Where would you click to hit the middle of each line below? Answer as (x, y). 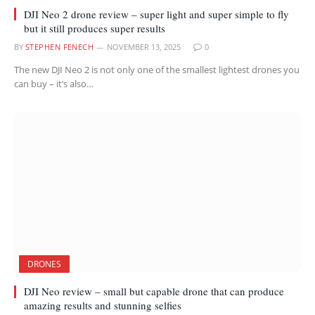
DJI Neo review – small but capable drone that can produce (154, 291)
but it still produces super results (95, 28)
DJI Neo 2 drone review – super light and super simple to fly (156, 14)
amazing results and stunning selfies (103, 305)
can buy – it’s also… (54, 83)
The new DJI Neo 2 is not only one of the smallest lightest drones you (157, 69)
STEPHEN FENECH (60, 46)
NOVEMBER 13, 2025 (144, 46)
